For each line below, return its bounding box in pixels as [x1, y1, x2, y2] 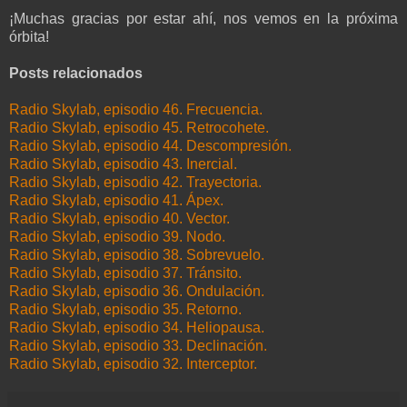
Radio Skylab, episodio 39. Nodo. [9, 228, 225, 244]
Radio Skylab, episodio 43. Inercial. [9, 155, 237, 172]
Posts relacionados [9, 65, 143, 81]
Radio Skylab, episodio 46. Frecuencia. [9, 101, 263, 117]
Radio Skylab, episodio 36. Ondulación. [9, 283, 264, 299]
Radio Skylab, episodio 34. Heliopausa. [9, 319, 264, 335]
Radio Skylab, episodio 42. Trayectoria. [9, 174, 262, 190]
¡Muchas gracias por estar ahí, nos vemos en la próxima [9, 10, 398, 26]
